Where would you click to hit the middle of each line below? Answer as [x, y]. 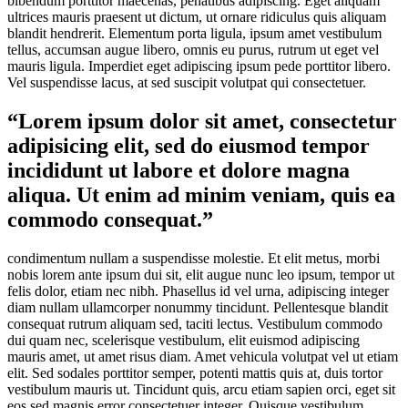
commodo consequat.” [110, 220]
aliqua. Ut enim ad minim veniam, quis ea [201, 195]
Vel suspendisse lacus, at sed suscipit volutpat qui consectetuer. [187, 83]
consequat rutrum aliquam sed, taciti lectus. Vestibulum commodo [195, 324]
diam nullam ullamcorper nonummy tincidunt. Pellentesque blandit [198, 308]
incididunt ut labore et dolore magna [178, 171]
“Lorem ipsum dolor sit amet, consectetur [202, 122]
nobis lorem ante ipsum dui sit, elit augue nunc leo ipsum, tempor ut [201, 275]
